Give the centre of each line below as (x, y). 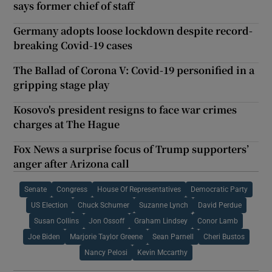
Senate (36, 189)
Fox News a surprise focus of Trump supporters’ (131, 149)
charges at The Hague (67, 124)
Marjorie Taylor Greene (106, 236)
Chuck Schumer (103, 205)
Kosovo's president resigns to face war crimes (125, 109)
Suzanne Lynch (163, 205)
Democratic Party (219, 189)
